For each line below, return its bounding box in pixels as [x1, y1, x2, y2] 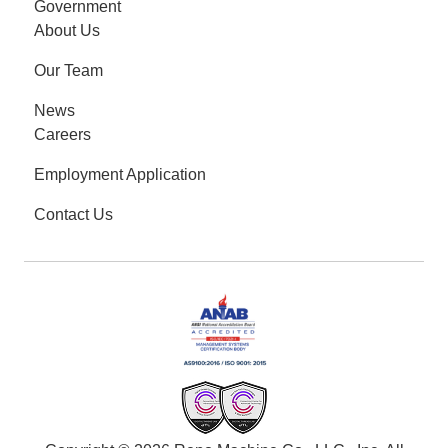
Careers [34, 126, 91, 144]
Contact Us [34, 206, 113, 224]
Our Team [34, 62, 103, 80]
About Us [34, 22, 100, 40]
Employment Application [34, 166, 206, 184]
